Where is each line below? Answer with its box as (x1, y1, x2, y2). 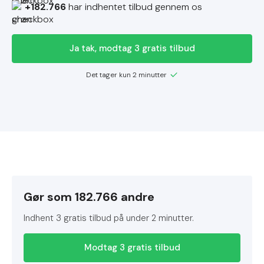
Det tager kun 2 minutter (85, 70, 167, 80)
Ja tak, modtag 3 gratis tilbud (69, 42, 195, 54)
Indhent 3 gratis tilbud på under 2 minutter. (24, 212, 194, 224)
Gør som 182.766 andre (24, 189, 154, 204)
